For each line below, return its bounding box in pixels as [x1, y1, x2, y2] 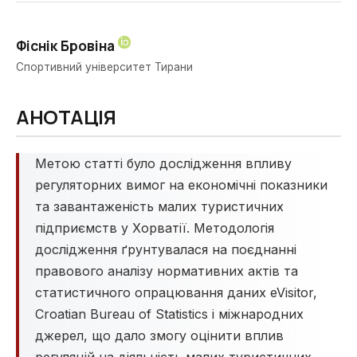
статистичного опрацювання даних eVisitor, [35, 284, 317, 300]
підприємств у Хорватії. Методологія [35, 220, 274, 236]
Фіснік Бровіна [16, 36, 115, 55]
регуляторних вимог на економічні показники [35, 177, 328, 193]
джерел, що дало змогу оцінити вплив [35, 328, 284, 343]
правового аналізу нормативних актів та [35, 263, 298, 279]
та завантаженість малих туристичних [35, 198, 284, 214]
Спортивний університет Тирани [16, 61, 193, 73]
